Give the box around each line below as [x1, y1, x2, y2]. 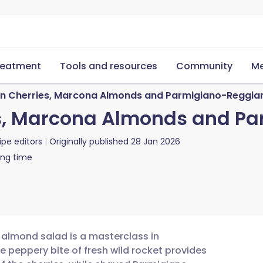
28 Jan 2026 [131, 136, 180, 147]
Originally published [49, 136, 129, 147]
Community [176, 59, 232, 73]
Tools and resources [60, 59, 157, 73]
